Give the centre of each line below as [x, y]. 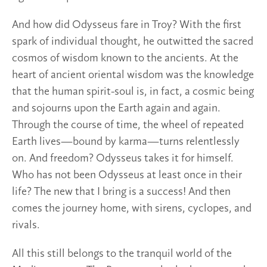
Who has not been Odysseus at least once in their [127, 175]
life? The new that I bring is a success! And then [121, 192]
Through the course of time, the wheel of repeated [128, 125]
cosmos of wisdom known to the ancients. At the [125, 58]
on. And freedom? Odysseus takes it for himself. [123, 158]
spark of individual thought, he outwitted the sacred [133, 41]
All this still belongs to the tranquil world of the [122, 254]
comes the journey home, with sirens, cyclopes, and [132, 208]
